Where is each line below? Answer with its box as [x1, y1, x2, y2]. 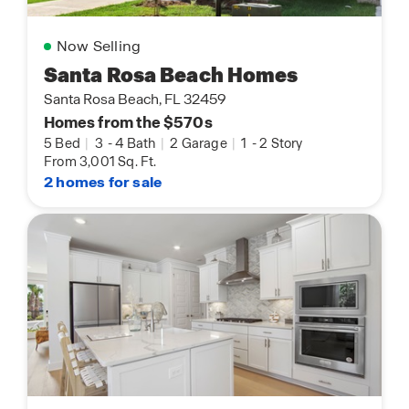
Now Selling [57, 36, 142, 56]
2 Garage [167, 134, 231, 152]
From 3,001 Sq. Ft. [44, 152, 157, 170]
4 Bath [115, 134, 159, 152]
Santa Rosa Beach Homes [44, 61, 299, 89]
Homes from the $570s [44, 111, 213, 132]
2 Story [259, 134, 303, 152]
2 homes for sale [44, 172, 163, 192]
